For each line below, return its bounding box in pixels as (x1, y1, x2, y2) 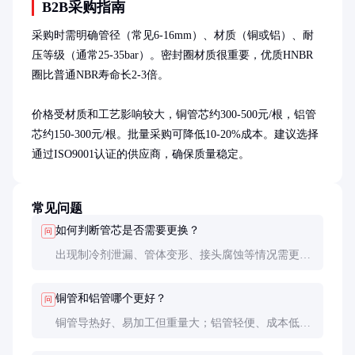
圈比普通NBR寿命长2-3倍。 (32, 68, 169, 81)
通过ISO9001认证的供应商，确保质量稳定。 (32, 147, 250, 160)
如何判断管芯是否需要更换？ (55, 223, 200, 236)
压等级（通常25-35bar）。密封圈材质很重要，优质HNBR (32, 48, 313, 61)
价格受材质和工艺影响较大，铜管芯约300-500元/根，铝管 (32, 108, 316, 120)
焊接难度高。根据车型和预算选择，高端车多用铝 (55, 332, 300, 345)
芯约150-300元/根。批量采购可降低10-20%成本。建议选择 (32, 128, 319, 140)
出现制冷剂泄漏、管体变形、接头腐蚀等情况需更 (55, 248, 300, 261)
